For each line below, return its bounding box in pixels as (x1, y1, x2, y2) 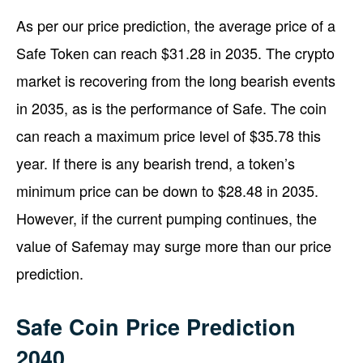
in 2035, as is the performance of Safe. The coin (16, 96, 327, 118)
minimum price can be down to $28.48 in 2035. (16, 179, 318, 201)
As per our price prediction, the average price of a (16, 14, 335, 36)
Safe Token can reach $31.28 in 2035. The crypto (16, 41, 335, 63)
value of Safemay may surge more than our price (16, 234, 331, 256)
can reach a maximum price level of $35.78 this (16, 124, 321, 146)
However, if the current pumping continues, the (16, 207, 317, 228)
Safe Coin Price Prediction (16, 310, 296, 342)
